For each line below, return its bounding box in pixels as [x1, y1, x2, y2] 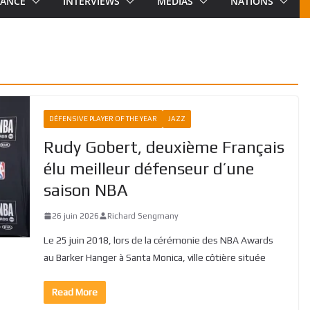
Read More [51, 286, 98, 298]
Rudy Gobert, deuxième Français [43, 137, 284, 156]
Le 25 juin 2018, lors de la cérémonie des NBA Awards [43, 234, 273, 246]
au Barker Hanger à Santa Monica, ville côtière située [43, 251, 266, 263]
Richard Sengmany [107, 210, 179, 221]
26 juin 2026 [51, 210, 99, 221]
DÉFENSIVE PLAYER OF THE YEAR [48, 114, 157, 122]
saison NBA [43, 180, 128, 199]
